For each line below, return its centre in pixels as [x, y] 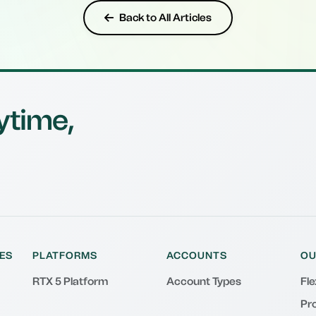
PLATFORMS [65, 256]
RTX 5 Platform [70, 281]
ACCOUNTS [197, 256]
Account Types [204, 281]
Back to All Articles [165, 18]
